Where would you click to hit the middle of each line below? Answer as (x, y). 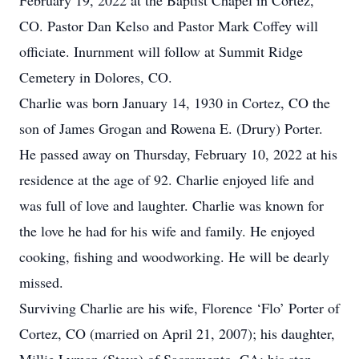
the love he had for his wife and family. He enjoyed (167, 231)
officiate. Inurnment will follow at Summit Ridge (161, 51)
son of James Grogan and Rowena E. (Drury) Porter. (171, 128)
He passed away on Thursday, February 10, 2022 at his (178, 154)
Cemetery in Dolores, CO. (96, 77)
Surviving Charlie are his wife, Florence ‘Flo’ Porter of (179, 308)
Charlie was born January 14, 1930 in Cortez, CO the (175, 103)
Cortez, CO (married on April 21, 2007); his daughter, (177, 333)
